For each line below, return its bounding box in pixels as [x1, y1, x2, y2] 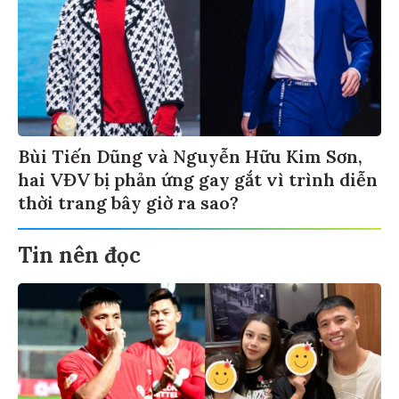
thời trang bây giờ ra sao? [18, 189, 239, 212]
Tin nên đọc [18, 239, 141, 267]
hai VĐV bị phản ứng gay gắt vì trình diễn [18, 166, 378, 189]
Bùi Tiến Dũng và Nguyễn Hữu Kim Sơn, [18, 142, 362, 166]
